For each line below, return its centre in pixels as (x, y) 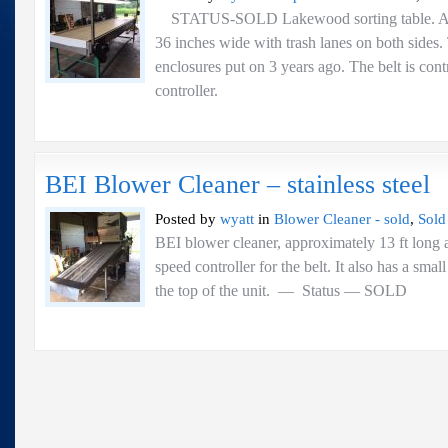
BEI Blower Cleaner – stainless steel (237, 184)
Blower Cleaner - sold (342, 219)
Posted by (187, 219)
